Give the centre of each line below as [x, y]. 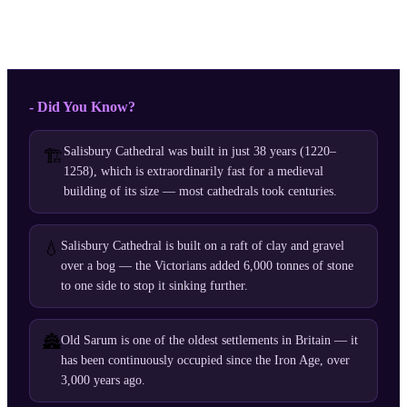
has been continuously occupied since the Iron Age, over [205, 361]
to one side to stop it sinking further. [154, 286]
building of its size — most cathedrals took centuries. [200, 192]
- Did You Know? [82, 107]
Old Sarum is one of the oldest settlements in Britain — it [209, 341]
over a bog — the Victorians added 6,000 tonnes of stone [207, 266]
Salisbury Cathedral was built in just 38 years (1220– [200, 152]
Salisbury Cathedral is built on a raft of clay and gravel [203, 246]
